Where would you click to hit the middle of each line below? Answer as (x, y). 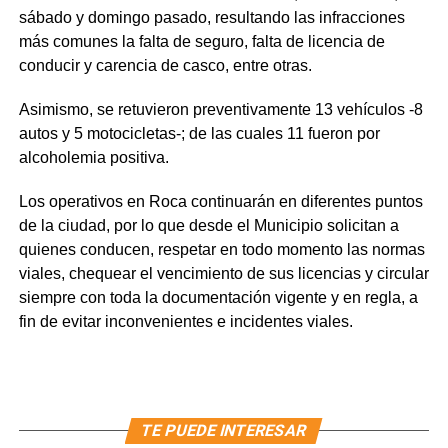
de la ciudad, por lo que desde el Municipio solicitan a (208, 225)
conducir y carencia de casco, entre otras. (165, 65)
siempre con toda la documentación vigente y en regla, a (218, 297)
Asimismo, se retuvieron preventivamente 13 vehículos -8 (220, 109)
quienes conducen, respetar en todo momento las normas (221, 249)
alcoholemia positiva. (93, 157)
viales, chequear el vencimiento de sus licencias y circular (223, 273)
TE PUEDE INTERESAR (224, 430)
